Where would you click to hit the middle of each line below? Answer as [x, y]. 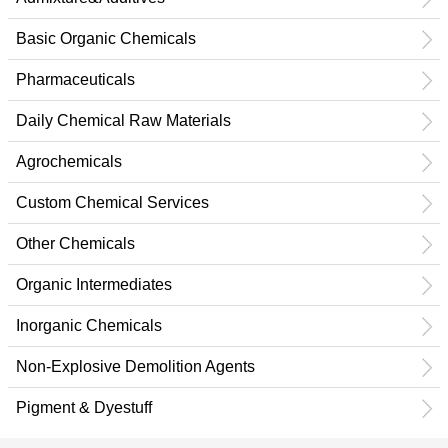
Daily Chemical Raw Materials [123, 120]
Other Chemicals [75, 243]
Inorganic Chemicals [89, 325]
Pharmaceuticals [75, 79]
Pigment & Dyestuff [84, 407]
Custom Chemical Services [112, 202]
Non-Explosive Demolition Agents [135, 366]
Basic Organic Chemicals [106, 38]
